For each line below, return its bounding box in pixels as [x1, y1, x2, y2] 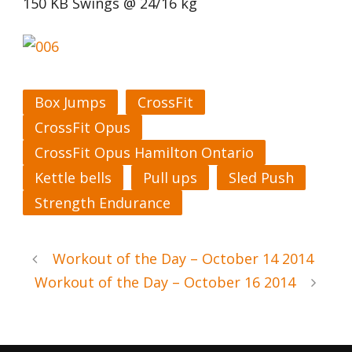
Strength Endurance [35, 193, 170, 212]
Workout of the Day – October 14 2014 [53, 249, 313, 268]
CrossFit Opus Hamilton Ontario [35, 143, 254, 162]
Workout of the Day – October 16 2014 [35, 273, 295, 291]
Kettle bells [35, 168, 112, 187]
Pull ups [143, 168, 197, 187]
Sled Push [229, 168, 294, 187]
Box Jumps [35, 93, 106, 112]
